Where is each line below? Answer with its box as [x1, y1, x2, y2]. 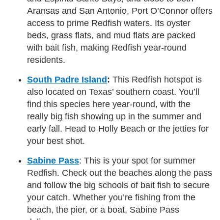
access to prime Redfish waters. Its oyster [27, 18, 191, 28]
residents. [27, 55, 65, 65]
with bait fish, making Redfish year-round [27, 43, 187, 53]
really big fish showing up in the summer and [27, 111, 201, 122]
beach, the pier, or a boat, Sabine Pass [27, 205, 179, 215]
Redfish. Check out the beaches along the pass [27, 168, 212, 178]
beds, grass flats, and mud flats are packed [27, 30, 195, 41]
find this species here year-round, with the [27, 99, 191, 110]
